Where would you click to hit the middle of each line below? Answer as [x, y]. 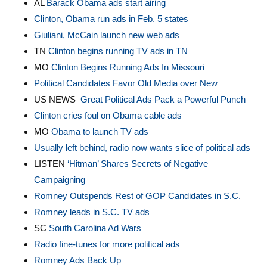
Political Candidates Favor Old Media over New [125, 83]
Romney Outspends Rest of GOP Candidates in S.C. [137, 196]
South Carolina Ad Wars [95, 228]
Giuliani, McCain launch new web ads [106, 35]
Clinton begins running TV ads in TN [118, 51]
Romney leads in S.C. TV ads [91, 212]
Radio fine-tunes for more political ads [107, 244]
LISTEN [50, 164]
